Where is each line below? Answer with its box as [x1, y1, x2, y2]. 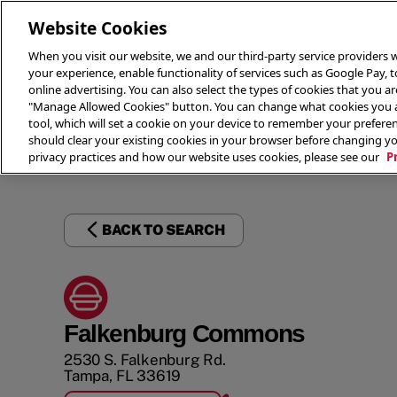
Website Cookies [28, 16, 167, 40]
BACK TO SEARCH [102, 222, 225, 238]
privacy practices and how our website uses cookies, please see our [28, 149, 382, 165]
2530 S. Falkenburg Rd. [64, 351, 226, 369]
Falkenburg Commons [64, 320, 305, 347]
